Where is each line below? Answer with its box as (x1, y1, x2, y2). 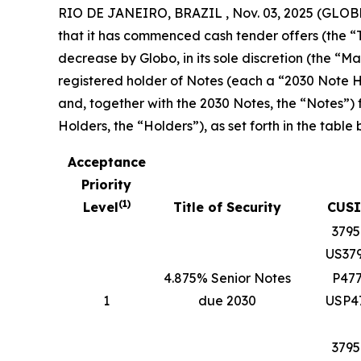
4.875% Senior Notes (164, 270, 291, 286)
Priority (81, 176, 131, 193)
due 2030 (198, 293, 256, 309)
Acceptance (67, 154, 146, 170)
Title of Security (173, 199, 281, 215)
